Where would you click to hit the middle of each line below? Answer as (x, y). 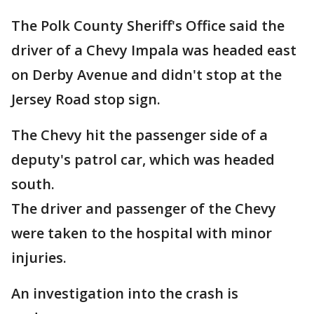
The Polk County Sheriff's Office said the (148, 26)
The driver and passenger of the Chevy (144, 209)
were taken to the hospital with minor (142, 233)
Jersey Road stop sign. (86, 100)
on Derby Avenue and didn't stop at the (146, 75)
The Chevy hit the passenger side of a (139, 135)
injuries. (39, 258)
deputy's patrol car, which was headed (143, 160)
